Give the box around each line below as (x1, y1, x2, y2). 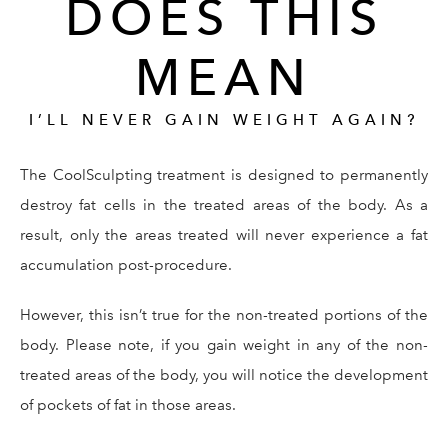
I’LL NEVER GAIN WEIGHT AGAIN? (28, 110, 420, 129)
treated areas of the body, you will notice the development (20, 365, 428, 384)
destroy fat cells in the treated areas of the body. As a (20, 195, 428, 214)
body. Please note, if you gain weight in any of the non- (20, 335, 428, 354)
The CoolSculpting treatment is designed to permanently (20, 165, 428, 184)
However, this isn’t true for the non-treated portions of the (20, 305, 428, 324)
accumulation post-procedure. (20, 255, 232, 274)
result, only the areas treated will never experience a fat (20, 225, 428, 244)
